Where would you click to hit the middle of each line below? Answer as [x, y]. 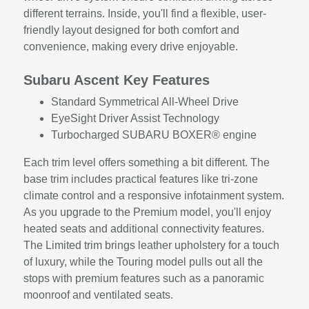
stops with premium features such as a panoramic [144, 278]
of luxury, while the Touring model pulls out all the [143, 261]
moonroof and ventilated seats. [99, 295]
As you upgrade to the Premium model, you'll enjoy [148, 212]
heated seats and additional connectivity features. [144, 228]
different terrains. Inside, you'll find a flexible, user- [145, 13]
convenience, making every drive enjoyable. [131, 46]
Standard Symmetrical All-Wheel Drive [145, 101]
